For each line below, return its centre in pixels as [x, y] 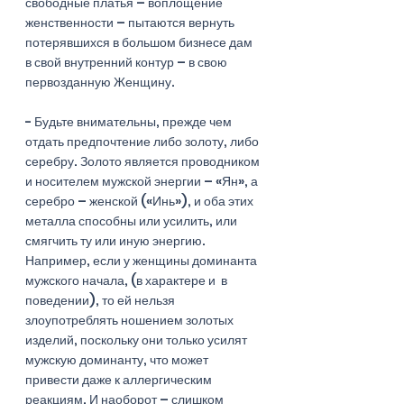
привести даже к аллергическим [120, 379]
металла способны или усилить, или [133, 220]
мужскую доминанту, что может [118, 359]
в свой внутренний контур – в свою [128, 62]
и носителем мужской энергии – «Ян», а [143, 181]
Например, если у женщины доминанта [142, 260]
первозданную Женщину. [101, 82]
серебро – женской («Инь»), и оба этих [141, 201]
